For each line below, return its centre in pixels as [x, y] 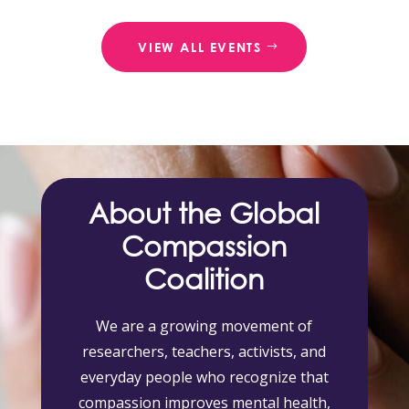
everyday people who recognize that [204, 377]
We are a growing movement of [204, 325]
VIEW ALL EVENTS [200, 47]
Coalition [204, 278]
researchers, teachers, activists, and [204, 351]
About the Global [204, 212]
